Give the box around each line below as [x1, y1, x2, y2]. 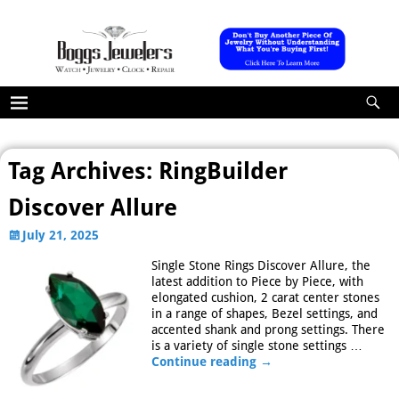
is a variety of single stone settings [151, 338, 350, 353]
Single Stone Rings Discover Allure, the [151, 257, 370, 273]
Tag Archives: [7, 157, 159, 184]
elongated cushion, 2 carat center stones [151, 289, 379, 305]
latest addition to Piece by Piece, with [151, 273, 363, 289]
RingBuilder [158, 157, 288, 184]
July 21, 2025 [22, 227, 100, 242]
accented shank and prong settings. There [151, 322, 385, 337]
